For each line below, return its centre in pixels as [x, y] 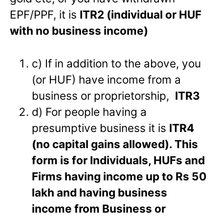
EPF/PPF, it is [45, 15]
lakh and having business [100, 193]
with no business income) [79, 31]
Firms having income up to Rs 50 [120, 176]
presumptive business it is [101, 128]
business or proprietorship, [104, 96]
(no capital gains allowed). [103, 144]
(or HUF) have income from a [107, 80]
